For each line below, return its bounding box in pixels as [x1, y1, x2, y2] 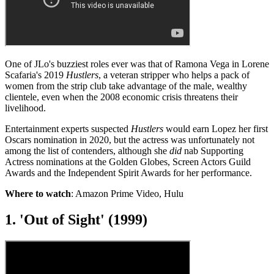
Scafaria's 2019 [5, 70, 66, 81]
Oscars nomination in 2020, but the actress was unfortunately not [5, 135, 254, 146]
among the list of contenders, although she [5, 146, 169, 157]
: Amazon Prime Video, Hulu [71, 188, 183, 199]
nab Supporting [182, 146, 243, 157]
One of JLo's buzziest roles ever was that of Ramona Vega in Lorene [5, 59, 269, 70]
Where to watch [5, 188, 71, 199]
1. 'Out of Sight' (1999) [5, 212, 147, 228]
